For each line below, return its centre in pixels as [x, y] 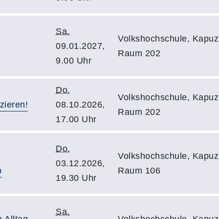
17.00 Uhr [76, 119]
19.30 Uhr [76, 178]
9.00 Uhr [74, 60]
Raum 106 [139, 170]
